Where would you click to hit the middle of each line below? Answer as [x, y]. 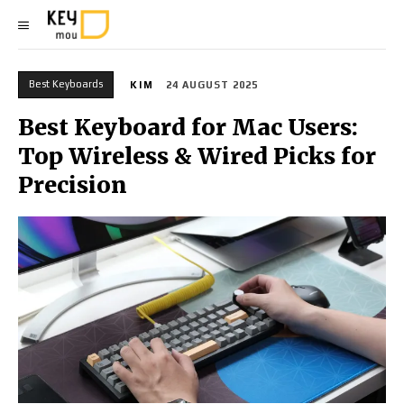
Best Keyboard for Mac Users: [188, 128]
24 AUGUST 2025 [212, 85]
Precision [73, 185]
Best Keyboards [66, 83]
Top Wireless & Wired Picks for [197, 156]
